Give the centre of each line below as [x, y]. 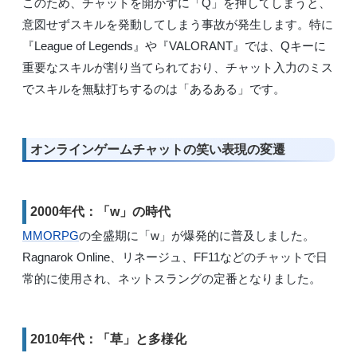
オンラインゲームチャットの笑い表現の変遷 [158, 149]
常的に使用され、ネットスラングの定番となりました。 [172, 279]
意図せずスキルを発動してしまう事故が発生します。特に [178, 24]
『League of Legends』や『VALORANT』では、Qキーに [174, 45]
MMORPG [51, 236]
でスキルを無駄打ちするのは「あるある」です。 [154, 88]
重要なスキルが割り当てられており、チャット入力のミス [178, 67]
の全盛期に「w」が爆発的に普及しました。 [197, 236]
